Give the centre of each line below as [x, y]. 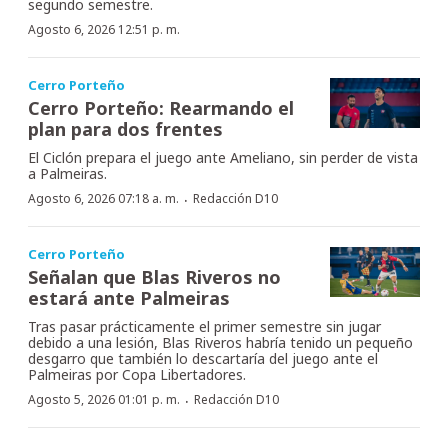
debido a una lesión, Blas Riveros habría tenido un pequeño [220, 342]
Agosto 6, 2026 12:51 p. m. [104, 29]
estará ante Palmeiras [129, 297]
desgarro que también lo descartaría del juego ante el [203, 358]
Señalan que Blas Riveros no [154, 276]
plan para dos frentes [125, 128]
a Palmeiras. [67, 173]
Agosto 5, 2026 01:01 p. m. [104, 399]
